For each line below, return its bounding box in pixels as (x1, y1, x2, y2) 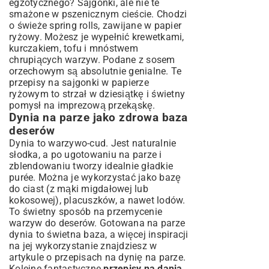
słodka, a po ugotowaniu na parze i (9, 149, 162, 161)
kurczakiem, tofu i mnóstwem (9, 43, 138, 55)
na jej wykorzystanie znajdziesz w (9, 240, 157, 252)
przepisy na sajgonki (9, 77, 99, 89)
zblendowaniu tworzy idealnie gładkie (9, 160, 173, 172)
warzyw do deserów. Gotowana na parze (9, 217, 185, 229)
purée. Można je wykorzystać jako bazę (9, 172, 181, 184)
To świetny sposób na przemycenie (9, 206, 162, 218)
